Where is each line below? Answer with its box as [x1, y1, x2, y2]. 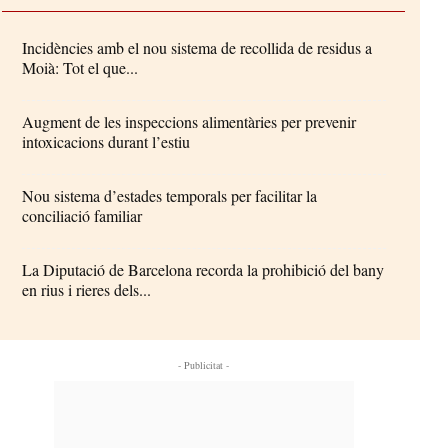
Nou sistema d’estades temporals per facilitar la [22, 184, 318, 206]
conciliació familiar [22, 204, 143, 226]
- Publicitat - [178, 357, 230, 372]
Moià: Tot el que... [22, 56, 139, 78]
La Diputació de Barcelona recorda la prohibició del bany [22, 258, 385, 280]
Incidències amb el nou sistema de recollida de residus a [22, 36, 373, 58]
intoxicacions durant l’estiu [22, 130, 191, 152]
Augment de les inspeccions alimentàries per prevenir [22, 110, 357, 132]
